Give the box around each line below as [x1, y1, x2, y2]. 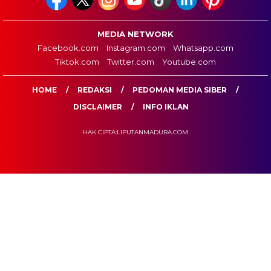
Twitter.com [107, 56, 154, 67]
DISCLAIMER [73, 102, 122, 111]
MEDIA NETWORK [97, 28, 174, 39]
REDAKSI [77, 85, 112, 94]
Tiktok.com [55, 56, 99, 67]
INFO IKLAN [143, 102, 189, 111]
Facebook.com [38, 42, 99, 53]
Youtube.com [162, 56, 216, 67]
